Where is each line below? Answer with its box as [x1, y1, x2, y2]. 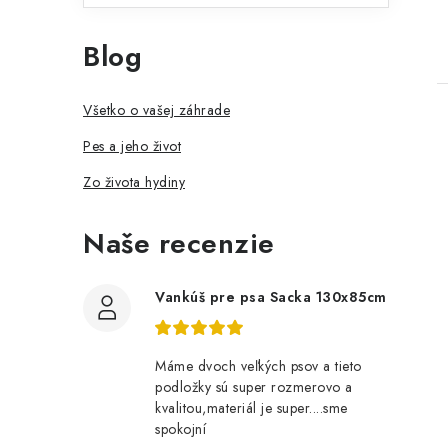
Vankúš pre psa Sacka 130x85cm [155, 287, 387, 307]
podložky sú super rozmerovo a [155, 377, 353, 397]
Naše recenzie [83, 223, 275, 264]
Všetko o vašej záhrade [83, 100, 230, 120]
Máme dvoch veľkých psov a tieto [155, 356, 362, 376]
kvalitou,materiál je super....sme [155, 398, 348, 418]
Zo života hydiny [83, 172, 185, 192]
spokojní [155, 419, 206, 439]
